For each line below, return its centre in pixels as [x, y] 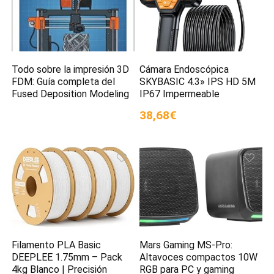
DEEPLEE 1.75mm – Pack [67, 257]
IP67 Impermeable [180, 94]
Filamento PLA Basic [57, 245]
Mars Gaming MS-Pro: [186, 245]
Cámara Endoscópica [184, 69]
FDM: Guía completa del [64, 81]
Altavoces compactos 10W [199, 257]
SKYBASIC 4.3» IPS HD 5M [198, 81]
